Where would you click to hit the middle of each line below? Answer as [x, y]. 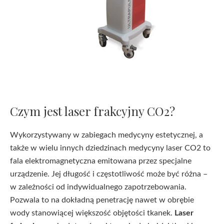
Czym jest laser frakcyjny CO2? [92, 111]
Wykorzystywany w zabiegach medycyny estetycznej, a [106, 135]
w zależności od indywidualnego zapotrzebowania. [98, 187]
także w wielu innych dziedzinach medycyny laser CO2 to [110, 148]
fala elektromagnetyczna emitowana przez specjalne [101, 161]
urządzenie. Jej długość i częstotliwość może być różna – [109, 174]
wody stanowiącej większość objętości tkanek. [92, 213]
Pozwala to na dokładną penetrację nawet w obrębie [102, 200]
